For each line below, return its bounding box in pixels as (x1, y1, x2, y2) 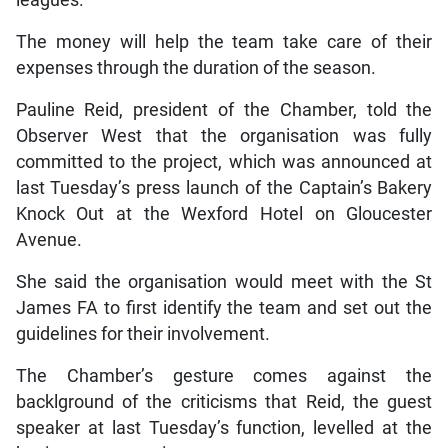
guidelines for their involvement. (15, 323, 270, 344)
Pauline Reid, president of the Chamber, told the (15, 99, 433, 120)
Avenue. (15, 229, 82, 250)
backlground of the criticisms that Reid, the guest (15, 391, 433, 412)
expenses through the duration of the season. (15, 57, 376, 78)
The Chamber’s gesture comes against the (15, 365, 433, 386)
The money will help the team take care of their (15, 31, 433, 52)
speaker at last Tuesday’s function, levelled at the (15, 417, 433, 438)
